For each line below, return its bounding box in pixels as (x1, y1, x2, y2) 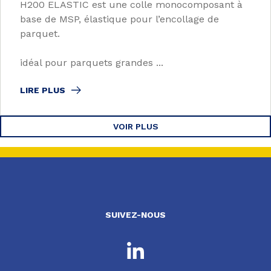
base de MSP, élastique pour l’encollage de (20, 13, 219, 25)
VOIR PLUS (113, 121, 158, 131)
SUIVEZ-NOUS (105, 209, 166, 220)
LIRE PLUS (20, 85, 65, 95)
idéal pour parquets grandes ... (20, 56, 163, 68)
